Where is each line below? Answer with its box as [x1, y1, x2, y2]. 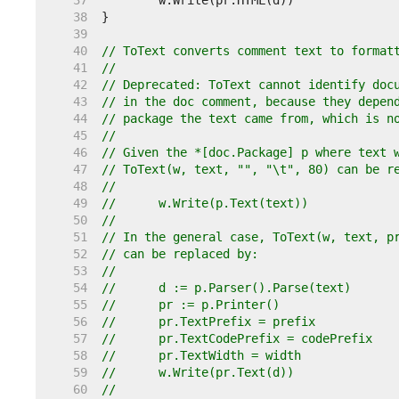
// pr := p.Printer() [159, 297, 280, 312]
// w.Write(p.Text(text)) [159, 196, 308, 210]
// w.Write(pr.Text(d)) [159, 365, 294, 379]
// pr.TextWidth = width [159, 348, 301, 362]
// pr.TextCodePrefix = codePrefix [159, 331, 372, 346]
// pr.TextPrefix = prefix [159, 314, 315, 329]
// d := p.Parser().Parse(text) [159, 281, 351, 295]
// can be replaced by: [102, 247, 258, 261]
